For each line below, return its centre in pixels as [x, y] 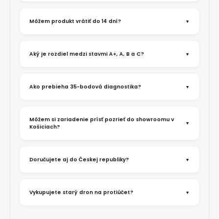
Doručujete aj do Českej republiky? [79, 160]
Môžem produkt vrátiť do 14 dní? [75, 22]
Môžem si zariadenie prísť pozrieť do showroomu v [102, 120]
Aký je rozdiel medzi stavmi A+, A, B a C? [87, 54]
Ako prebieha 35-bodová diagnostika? [85, 87]
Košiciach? [45, 127]
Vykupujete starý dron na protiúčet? [81, 193]
